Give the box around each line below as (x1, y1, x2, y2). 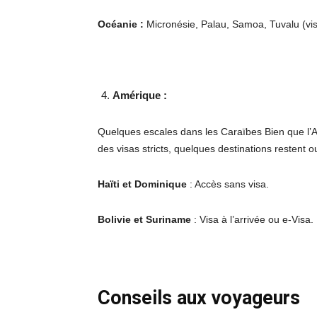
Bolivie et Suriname (98, 213, 191, 225)
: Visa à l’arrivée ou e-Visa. (191, 213, 313, 225)
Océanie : (98, 18, 144, 30)
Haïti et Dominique (98, 178, 187, 190)
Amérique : (113, 88, 167, 101)
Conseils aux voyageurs (98, 286, 300, 309)
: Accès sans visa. (187, 178, 269, 190)
